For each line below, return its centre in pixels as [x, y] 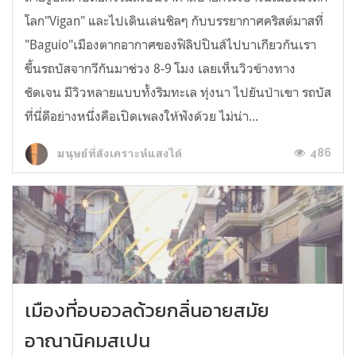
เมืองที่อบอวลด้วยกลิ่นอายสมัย [147, 310]
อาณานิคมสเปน [87, 340]
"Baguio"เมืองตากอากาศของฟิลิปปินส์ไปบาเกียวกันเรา [170, 45]
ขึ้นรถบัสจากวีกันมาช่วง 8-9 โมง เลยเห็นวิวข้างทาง [160, 69]
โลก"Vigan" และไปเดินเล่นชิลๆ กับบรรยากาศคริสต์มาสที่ [174, 21]
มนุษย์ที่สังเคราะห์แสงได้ [118, 153]
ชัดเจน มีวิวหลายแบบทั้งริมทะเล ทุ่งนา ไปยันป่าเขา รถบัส [178, 93]
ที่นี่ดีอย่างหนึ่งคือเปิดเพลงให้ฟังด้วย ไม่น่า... [141, 116]
